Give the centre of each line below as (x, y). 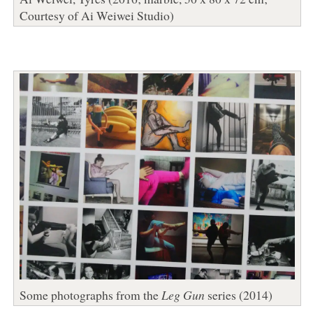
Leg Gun (183, 294)
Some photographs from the (90, 294)
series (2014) (238, 294)
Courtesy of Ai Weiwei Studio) (96, 15)
